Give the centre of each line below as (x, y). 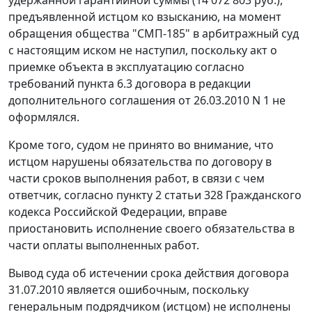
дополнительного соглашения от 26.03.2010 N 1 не (147, 101)
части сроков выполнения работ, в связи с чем (136, 179)
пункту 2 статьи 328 (170, 195)
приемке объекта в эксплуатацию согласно (126, 67)
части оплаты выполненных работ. (104, 245)
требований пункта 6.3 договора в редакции (130, 84)
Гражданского (262, 195)
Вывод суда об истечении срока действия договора (149, 273)
